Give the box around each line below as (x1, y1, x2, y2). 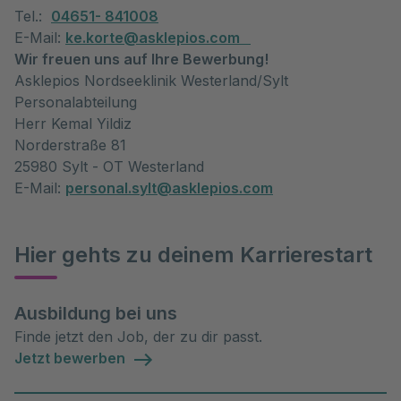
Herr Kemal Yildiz (14, 115, 132, 132)
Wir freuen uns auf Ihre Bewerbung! (14, 50, 269, 68)
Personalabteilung (14, 93, 137, 111)
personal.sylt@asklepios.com (65, 179, 273, 197)
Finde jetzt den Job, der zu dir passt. (14, 328, 262, 346)
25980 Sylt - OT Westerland (14, 158, 204, 175)
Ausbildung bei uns (14, 303, 177, 324)
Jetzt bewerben (14, 349, 125, 367)
